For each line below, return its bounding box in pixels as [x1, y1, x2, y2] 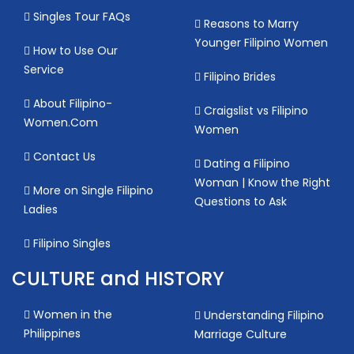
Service [24, 61, 64, 77]
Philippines [24, 325, 81, 341]
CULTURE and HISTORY [12, 265, 224, 292]
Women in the [30, 306, 112, 322]
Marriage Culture [194, 326, 287, 342]
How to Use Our [30, 42, 118, 58]
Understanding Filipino [201, 307, 324, 323]
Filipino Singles [30, 235, 111, 251]
